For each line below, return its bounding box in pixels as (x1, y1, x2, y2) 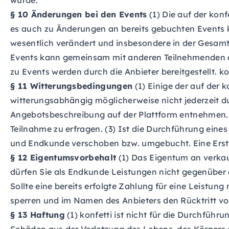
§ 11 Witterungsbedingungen (10, 81, 133, 91)
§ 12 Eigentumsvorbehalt (10, 152, 117, 163)
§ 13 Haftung (10, 210, 65, 220)
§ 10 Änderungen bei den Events (10, 9, 147, 19)
